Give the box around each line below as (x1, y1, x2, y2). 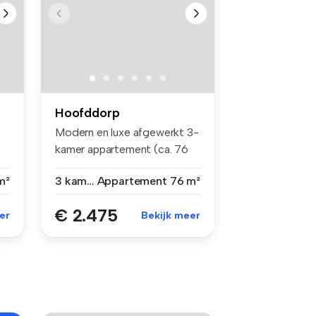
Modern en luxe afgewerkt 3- (55, 125, 199, 139)
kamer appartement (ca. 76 (55, 142, 188, 156)
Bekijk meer (141, 209, 200, 221)
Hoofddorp (55, 104, 120, 121)
